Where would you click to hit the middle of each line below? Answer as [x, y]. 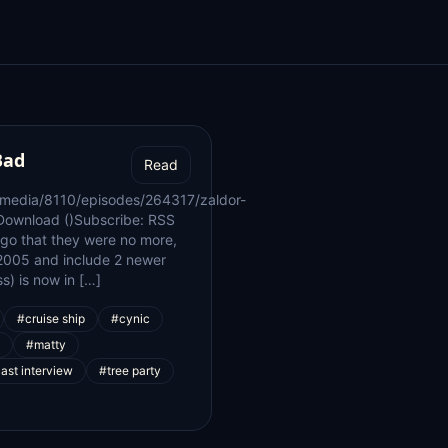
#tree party [130, 370]
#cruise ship [51, 318]
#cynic [130, 318]
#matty [46, 344]
